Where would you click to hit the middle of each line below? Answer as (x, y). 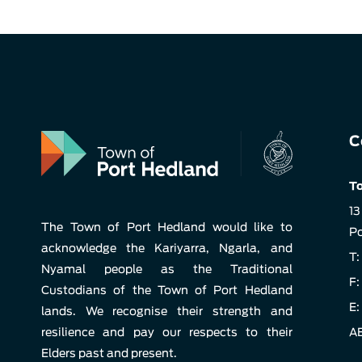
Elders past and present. (109, 353)
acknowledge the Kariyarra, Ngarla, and (167, 248)
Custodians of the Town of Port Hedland (167, 290)
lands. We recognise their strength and (167, 311)
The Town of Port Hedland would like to (167, 227)
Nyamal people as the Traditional (167, 269)
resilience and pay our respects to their (167, 332)
